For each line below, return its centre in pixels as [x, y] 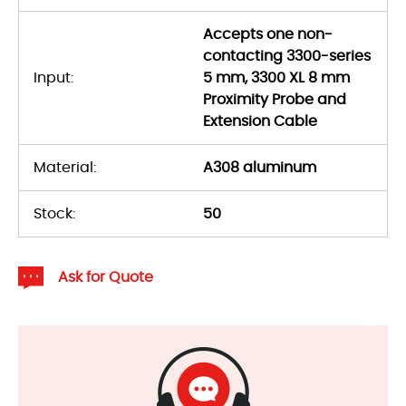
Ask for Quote [106, 278]
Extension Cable [260, 121]
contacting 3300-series [287, 56]
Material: [65, 167]
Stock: [54, 213]
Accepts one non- [268, 34]
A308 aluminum [260, 167]
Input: [53, 77]
